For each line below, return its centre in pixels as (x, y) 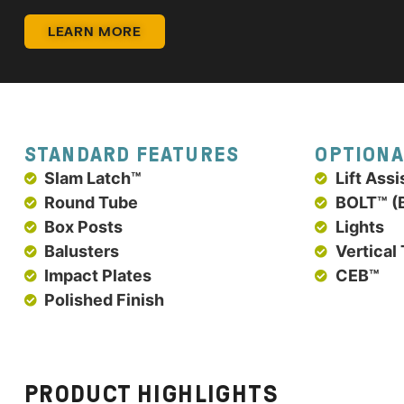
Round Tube (92, 202)
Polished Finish (105, 300)
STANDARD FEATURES (132, 154)
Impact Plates (98, 275)
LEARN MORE (94, 31)
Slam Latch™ (93, 178)
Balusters (82, 251)
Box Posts (84, 227)
